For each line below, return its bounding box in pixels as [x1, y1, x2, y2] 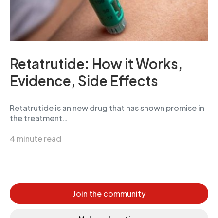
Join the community [73, 188, 145, 199]
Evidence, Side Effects [10, 72, 158, 89]
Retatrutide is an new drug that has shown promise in [10, 103, 204, 113]
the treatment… [10, 113, 68, 123]
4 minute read [10, 133, 61, 144]
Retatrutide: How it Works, [10, 55, 182, 72]
